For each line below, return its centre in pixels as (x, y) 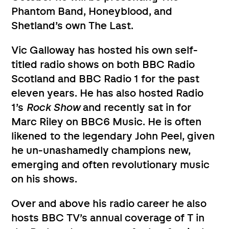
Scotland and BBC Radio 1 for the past (106, 79)
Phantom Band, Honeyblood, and (92, 12)
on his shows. (44, 179)
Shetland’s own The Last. (73, 26)
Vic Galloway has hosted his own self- (105, 50)
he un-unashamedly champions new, (101, 151)
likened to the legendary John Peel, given (113, 136)
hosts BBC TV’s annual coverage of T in (108, 218)
